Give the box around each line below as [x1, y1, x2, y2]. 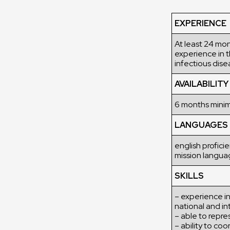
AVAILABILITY [175, 79, 228, 89]
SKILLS [175, 170, 204, 181]
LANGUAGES [175, 120, 228, 130]
